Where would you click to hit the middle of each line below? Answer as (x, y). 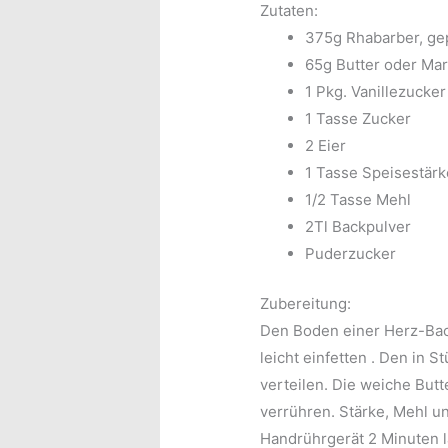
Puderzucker (351, 254)
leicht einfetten (316, 357)
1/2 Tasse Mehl (358, 200)
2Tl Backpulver (358, 227)
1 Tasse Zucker (358, 119)
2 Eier (326, 146)
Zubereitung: (306, 303)
